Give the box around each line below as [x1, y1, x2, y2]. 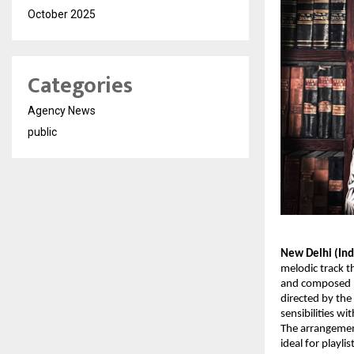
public [28, 126, 57, 139]
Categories [28, 67, 133, 105]
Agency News [28, 104, 96, 118]
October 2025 [28, 8, 96, 21]
